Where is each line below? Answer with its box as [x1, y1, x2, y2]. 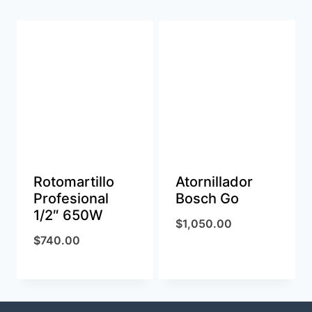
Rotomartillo [33, 173, 114, 191]
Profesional [33, 190, 109, 208]
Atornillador [175, 173, 253, 191]
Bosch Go [175, 190, 239, 208]
